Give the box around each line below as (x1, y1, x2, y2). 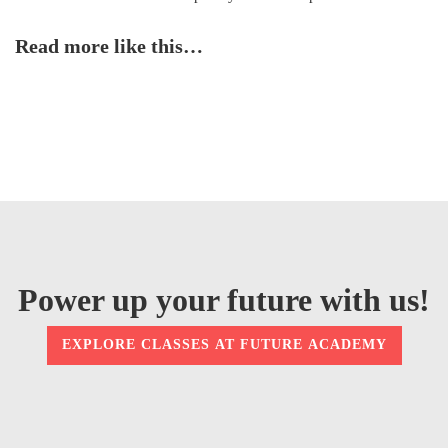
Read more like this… (15, 34, 203, 57)
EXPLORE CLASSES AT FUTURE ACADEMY (61, 337, 387, 353)
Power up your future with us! (18, 281, 430, 318)
